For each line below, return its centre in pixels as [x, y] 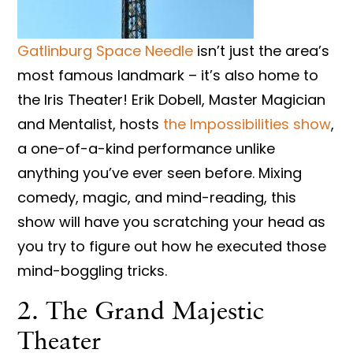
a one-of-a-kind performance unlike [147, 149]
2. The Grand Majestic [141, 309]
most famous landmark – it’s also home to [168, 76]
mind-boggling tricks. [95, 271]
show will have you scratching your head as [172, 222]
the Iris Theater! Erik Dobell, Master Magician [172, 100]
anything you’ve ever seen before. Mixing [160, 173]
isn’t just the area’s [262, 51]
